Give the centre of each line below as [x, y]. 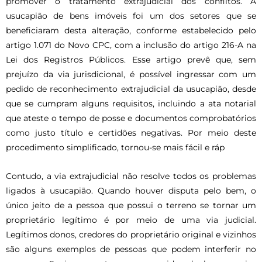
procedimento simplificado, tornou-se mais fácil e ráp [115, 148]
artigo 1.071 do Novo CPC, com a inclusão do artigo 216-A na [131, 45]
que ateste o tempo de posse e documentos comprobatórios [131, 118]
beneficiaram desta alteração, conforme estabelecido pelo [131, 31]
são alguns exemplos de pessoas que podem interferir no [131, 249]
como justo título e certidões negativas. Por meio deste [131, 133]
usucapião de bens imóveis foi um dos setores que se [131, 16]
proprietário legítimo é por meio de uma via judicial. [131, 220]
